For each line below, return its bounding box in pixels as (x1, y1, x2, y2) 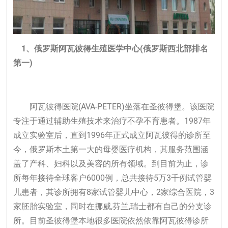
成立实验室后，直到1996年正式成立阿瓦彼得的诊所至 (13, 130, 211, 140)
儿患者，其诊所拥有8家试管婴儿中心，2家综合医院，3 (13, 187, 214, 197)
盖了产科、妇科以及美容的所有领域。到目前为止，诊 (13, 159, 209, 168)
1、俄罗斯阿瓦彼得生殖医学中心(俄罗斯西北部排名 (21, 44, 208, 53)
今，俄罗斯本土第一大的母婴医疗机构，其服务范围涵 (13, 145, 209, 154)
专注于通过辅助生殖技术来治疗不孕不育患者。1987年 (13, 116, 211, 126)
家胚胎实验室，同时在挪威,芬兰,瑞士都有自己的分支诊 (13, 202, 212, 211)
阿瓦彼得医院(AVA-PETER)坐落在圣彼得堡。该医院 (13, 102, 214, 111)
